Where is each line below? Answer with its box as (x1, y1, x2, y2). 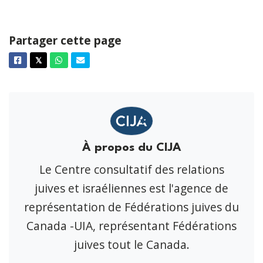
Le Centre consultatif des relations (39, 161, 224, 177)
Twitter (41, 57, 69, 65)
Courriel (84, 57, 116, 65)
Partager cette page (9, 32, 122, 48)
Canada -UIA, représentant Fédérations (26, 217, 237, 234)
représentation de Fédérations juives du (24, 198, 239, 215)
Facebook (21, 57, 58, 65)
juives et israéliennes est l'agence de (35, 180, 228, 196)
